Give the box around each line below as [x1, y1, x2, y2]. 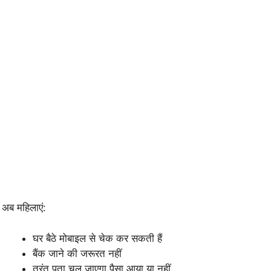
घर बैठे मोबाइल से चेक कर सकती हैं [33, 232, 162, 244]
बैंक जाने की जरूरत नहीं [33, 247, 122, 260]
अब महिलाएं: [2, 201, 46, 214]
